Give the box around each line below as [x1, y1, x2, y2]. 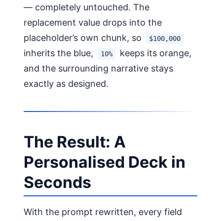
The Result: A [24, 132, 126, 151]
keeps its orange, [117, 47, 191, 58]
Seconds [24, 172, 91, 192]
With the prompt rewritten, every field [24, 206, 182, 217]
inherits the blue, [24, 47, 96, 58]
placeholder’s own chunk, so [24, 32, 144, 43]
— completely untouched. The [24, 1, 149, 12]
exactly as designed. [24, 78, 109, 89]
